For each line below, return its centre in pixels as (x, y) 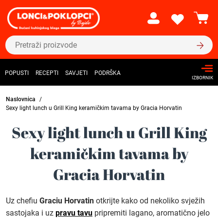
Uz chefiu (23, 201)
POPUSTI (17, 73)
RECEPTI (47, 73)
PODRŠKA (108, 73)
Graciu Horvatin (67, 201)
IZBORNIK (202, 78)
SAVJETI (76, 73)
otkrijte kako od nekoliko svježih (149, 201)
